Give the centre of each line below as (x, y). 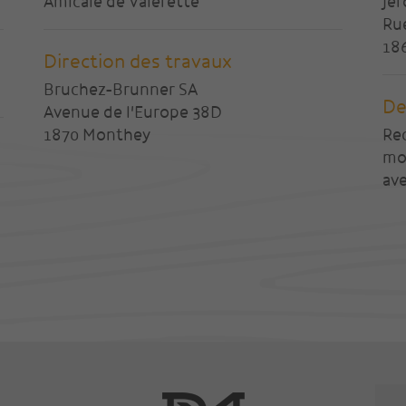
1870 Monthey (97, 135)
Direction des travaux (138, 62)
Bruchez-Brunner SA (121, 90)
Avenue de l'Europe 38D (133, 112)
